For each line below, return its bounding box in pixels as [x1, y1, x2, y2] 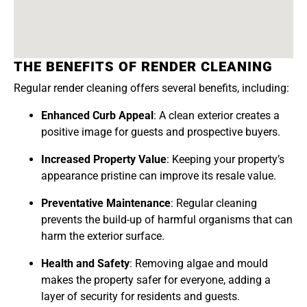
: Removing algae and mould [130, 257, 268, 271]
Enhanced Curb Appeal [41, 109, 153, 123]
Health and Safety [41, 257, 130, 271]
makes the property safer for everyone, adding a [41, 273, 271, 287]
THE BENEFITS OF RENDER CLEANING [14, 58, 273, 75]
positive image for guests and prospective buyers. [41, 125, 280, 139]
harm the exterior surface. [41, 230, 164, 243]
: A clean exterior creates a [153, 109, 280, 123]
